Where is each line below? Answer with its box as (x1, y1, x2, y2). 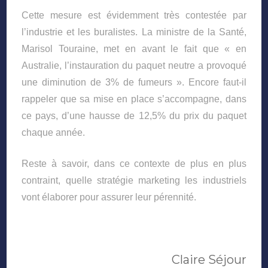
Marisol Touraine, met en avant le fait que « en (22, 43, 246, 54)
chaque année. (22, 127, 86, 138)
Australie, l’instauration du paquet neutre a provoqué (22, 60, 246, 71)
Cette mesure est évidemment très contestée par (22, 10, 246, 20)
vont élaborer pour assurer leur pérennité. (22, 191, 197, 202)
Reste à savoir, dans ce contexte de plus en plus (22, 158, 246, 169)
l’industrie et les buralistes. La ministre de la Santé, (22, 26, 246, 37)
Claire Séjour (171, 252, 246, 267)
